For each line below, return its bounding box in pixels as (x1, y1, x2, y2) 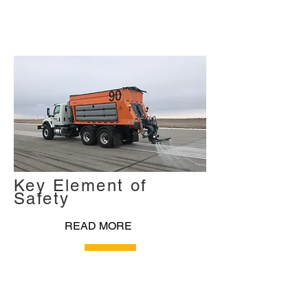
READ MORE (65, 219, 132, 232)
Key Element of (14, 176, 148, 195)
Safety (14, 189, 70, 208)
